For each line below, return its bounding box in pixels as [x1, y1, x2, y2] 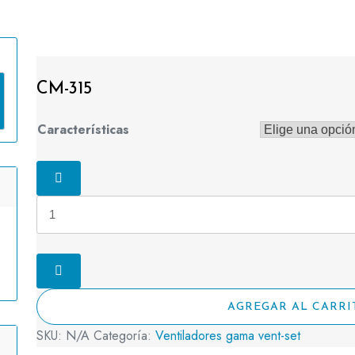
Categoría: [94, 326, 155, 345]
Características [37, 120, 129, 139]
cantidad [80, 206, 125, 225]
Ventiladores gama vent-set [155, 326, 300, 345]
